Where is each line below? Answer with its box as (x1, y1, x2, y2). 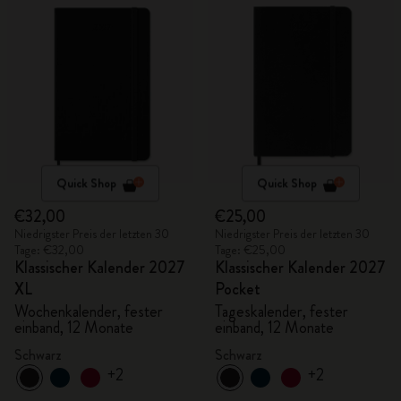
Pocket (215, 277, 260, 301)
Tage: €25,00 (215, 241, 286, 259)
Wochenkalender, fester (14, 300, 163, 323)
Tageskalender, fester (215, 300, 348, 323)
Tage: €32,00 (14, 241, 84, 259)
